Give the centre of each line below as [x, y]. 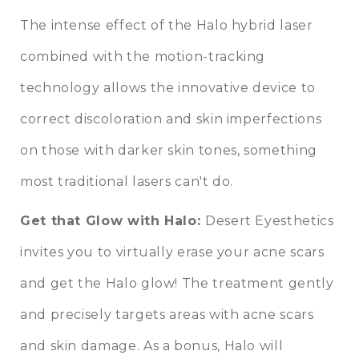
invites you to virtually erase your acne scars [172, 252]
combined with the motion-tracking [143, 57]
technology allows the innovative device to [168, 88]
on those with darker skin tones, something [169, 151]
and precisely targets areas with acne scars [167, 315]
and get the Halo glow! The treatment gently [177, 284]
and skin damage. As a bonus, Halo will [152, 346]
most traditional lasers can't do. [127, 182]
